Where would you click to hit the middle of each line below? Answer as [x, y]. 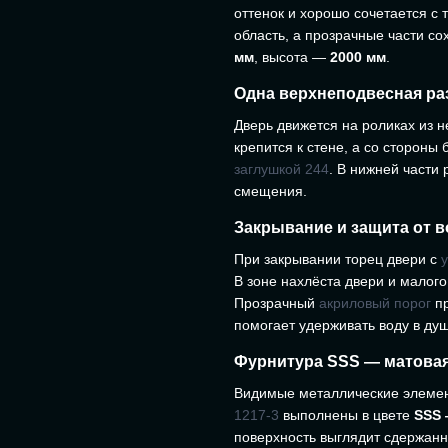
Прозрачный [276, 302]
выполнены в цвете [346, 414]
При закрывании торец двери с [337, 258]
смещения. [270, 190]
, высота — [292, 56]
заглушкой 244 [281, 168]
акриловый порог [375, 302]
